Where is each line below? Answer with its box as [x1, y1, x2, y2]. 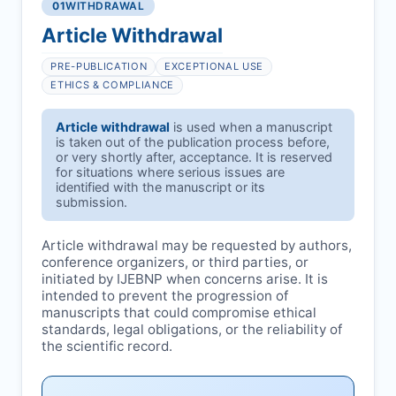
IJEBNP [117, 270, 164, 287]
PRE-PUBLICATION [50, 60, 148, 73]
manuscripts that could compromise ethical [42, 303, 317, 321]
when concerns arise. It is [163, 270, 329, 287]
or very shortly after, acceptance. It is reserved [56, 149, 333, 165]
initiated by [42, 270, 118, 287]
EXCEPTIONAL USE [164, 60, 263, 73]
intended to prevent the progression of [42, 286, 289, 304]
